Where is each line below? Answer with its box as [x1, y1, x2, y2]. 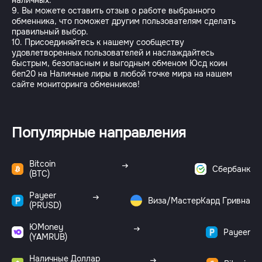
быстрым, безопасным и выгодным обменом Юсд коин [12, 58, 227, 68]
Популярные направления [12, 124, 186, 142]
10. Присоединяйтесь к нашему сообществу [12, 37, 184, 47]
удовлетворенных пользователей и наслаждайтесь [12, 47, 214, 58]
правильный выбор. [12, 26, 88, 37]
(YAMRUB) [29, 232, 67, 242]
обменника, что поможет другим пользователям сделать [12, 16, 236, 26]
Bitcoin [29, 158, 56, 169]
